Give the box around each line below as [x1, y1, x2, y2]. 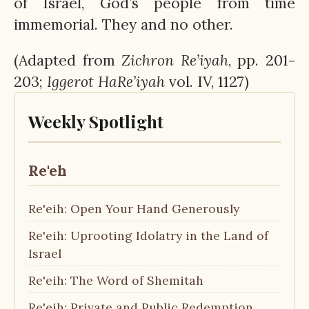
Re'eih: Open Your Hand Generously [28, 201, 239, 217]
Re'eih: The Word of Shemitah [28, 272, 203, 289]
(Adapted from [14, 51, 122, 70]
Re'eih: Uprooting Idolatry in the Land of [28, 228, 268, 244]
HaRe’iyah [98, 72, 165, 92]
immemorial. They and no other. [14, 14, 233, 34]
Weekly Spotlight [28, 110, 163, 133]
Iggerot [47, 72, 94, 92]
